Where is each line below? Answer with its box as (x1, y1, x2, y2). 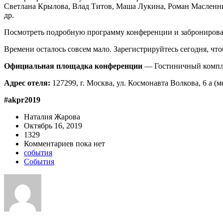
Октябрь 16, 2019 (24, 121, 82, 130)
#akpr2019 (4, 96, 40, 105)
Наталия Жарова (24, 112, 80, 121)
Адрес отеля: (4, 79, 52, 88)
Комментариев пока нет (24, 139, 105, 148)
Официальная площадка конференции (4, 62, 142, 71)
